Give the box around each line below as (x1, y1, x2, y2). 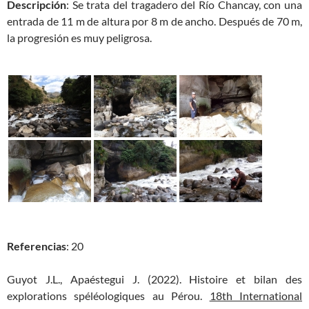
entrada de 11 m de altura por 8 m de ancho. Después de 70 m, (7, 14, 302, 28)
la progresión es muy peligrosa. (7, 31, 152, 44)
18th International (209, 289, 303, 302)
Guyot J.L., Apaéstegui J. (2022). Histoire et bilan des (7, 272, 302, 286)
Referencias (7, 239, 66, 252)
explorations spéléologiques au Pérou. (7, 289, 210, 302)
